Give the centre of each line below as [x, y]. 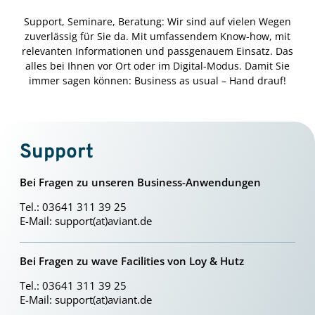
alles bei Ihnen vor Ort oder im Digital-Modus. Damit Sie [157, 66]
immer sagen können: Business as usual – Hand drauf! [157, 81]
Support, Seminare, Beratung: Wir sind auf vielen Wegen [157, 22]
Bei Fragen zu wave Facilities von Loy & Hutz [132, 261]
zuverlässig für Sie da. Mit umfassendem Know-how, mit [157, 37]
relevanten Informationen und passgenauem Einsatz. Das [157, 51]
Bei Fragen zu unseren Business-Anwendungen [140, 182]
